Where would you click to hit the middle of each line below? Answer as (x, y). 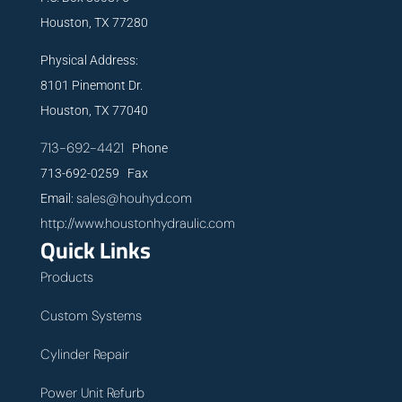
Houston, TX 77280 (94, 23)
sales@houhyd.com (134, 199)
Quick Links (95, 250)
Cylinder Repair (84, 355)
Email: (58, 199)
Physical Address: (89, 61)
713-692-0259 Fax (94, 174)
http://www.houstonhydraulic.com (137, 224)
